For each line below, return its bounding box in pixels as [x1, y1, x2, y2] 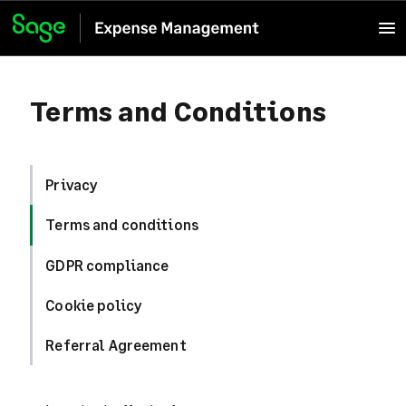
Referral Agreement [45, 335, 187, 353]
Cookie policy [45, 295, 142, 314]
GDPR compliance [45, 256, 169, 274]
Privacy [45, 176, 98, 194]
